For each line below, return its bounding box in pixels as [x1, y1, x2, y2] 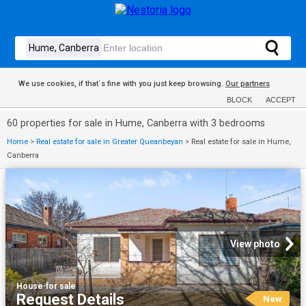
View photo [230, 238, 280, 249]
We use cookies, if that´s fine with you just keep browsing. [18, 79, 225, 88]
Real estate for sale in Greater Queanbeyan [36, 137, 183, 146]
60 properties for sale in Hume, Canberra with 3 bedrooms [7, 117, 265, 129]
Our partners [225, 79, 270, 88]
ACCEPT [266, 96, 296, 104]
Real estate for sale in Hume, [191, 137, 290, 146]
